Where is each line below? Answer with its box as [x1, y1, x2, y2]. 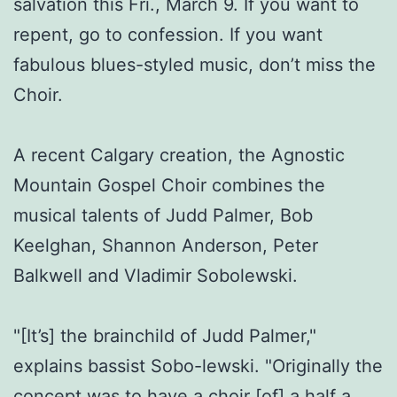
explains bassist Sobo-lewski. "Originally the [13, 354, 383, 377]
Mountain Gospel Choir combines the [13, 174, 325, 196]
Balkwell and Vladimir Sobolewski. [13, 264, 298, 286]
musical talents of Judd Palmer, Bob [13, 204, 313, 226]
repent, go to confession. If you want [13, 23, 323, 45]
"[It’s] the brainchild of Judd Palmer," [13, 324, 316, 346]
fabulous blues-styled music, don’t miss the [13, 53, 376, 75]
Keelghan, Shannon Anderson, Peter [13, 234, 318, 256]
